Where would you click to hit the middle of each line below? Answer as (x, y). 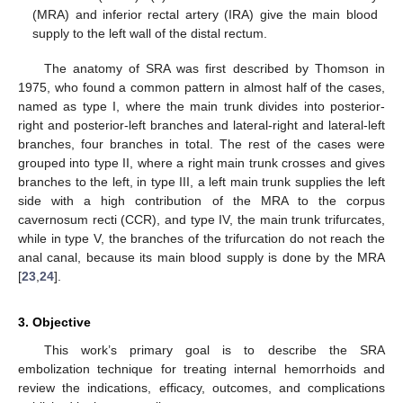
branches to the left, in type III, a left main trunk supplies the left (201, 181)
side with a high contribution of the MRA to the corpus (201, 200)
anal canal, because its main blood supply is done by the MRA (201, 257)
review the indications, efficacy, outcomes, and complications (201, 387)
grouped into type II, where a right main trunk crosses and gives (201, 162)
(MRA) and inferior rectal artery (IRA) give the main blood (205, 15)
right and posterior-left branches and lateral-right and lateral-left (201, 125)
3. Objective (54, 322)
